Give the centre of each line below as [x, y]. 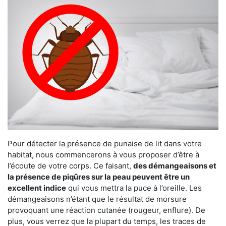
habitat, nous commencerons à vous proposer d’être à [103, 155]
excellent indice [37, 188]
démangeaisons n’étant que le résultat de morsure [97, 199]
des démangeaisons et [175, 166]
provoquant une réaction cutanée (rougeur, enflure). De [106, 210]
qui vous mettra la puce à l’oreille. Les [134, 188]
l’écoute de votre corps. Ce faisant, [70, 166]
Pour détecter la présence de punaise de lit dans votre [105, 144]
